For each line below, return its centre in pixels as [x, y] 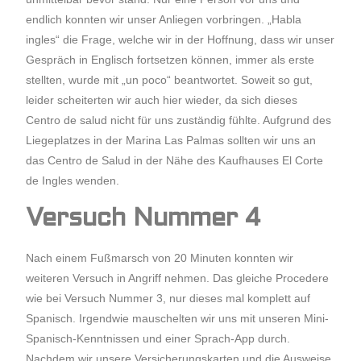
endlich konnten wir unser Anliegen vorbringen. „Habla [164, 19]
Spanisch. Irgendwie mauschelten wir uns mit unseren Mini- [178, 318]
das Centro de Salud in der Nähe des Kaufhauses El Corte [175, 160]
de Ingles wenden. [73, 180]
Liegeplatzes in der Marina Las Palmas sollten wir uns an [171, 140]
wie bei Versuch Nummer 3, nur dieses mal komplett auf [168, 298]
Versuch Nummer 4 [143, 220]
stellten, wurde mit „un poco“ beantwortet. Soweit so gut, [170, 80]
